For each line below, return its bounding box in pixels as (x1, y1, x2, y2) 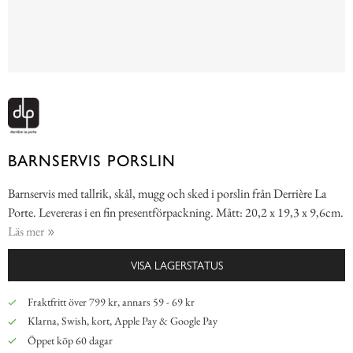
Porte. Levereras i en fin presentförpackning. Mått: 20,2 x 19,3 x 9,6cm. (8, 204, 344, 221)
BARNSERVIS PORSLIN (8, 151, 176, 171)
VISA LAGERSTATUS (130, 258, 223, 272)
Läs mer (8, 223, 44, 240)
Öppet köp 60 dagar (24, 333, 113, 347)
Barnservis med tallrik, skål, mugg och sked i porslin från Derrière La (8, 185, 326, 203)
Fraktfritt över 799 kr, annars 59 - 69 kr (24, 295, 195, 310)
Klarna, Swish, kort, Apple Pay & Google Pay (24, 314, 217, 329)
